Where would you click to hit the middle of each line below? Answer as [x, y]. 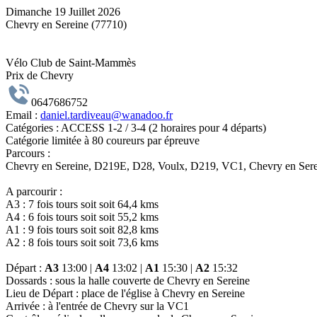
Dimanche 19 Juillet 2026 [63, 12]
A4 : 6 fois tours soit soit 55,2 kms [82, 217]
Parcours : [28, 153]
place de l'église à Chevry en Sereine [163, 293]
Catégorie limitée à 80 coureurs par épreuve [103, 140]
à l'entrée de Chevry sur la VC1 [119, 306]
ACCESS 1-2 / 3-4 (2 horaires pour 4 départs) [163, 128]
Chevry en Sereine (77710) [66, 24]
